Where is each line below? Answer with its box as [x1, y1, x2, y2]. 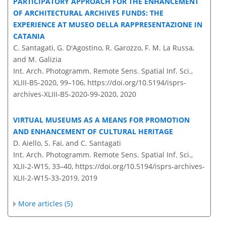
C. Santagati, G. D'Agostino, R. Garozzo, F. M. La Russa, [13, 43, 194, 53]
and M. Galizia [13, 54, 62, 65]
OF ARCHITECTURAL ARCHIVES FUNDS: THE [13, 8, 163, 18]
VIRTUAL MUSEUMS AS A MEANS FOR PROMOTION [13, 115, 190, 125]
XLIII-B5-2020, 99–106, [13, 78, 87, 88]
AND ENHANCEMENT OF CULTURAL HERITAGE [13, 127, 173, 137]
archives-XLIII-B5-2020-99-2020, [13, 89, 118, 99]
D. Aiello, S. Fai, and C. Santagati [13, 138, 121, 148]
